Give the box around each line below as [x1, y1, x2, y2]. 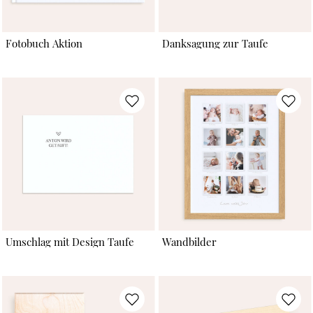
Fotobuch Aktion [5, 36, 82, 51]
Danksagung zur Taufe [161, 36, 268, 51]
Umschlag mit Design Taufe [5, 234, 134, 249]
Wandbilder [161, 234, 217, 249]
